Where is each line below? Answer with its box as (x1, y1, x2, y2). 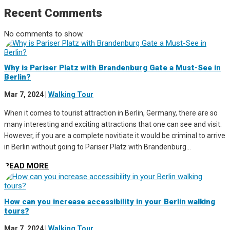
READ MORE (4, 161, 49, 171)
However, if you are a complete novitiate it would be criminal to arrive (4, 131, 225, 140)
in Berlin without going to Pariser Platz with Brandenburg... (4, 143, 191, 151)
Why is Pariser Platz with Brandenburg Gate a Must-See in (4, 63, 221, 73)
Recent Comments (4, 6, 102, 20)
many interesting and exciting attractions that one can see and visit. (4, 120, 222, 129)
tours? (4, 206, 29, 216)
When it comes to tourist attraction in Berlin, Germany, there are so (4, 109, 218, 118)
